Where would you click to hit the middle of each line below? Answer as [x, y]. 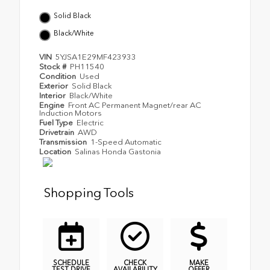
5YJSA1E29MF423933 [96, 57]
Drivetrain [58, 133]
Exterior [55, 86]
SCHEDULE [71, 263]
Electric [90, 123]
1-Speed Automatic [126, 142]
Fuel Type [57, 123]
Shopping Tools [89, 193]
